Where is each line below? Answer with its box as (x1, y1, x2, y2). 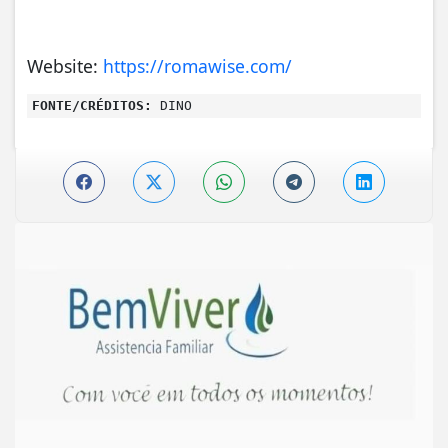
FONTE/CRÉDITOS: (32, 97, 152, 113)
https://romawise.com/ (103, 53, 292, 78)
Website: (27, 53, 103, 78)
